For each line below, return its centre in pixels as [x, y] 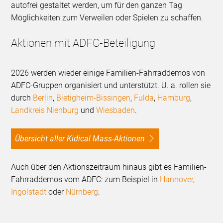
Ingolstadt [29, 192]
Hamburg [174, 98]
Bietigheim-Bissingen [94, 98]
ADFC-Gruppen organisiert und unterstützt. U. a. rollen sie [111, 86]
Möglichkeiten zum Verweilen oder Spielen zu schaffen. [107, 18]
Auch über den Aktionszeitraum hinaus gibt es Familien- [109, 167]
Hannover [177, 180]
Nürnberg [82, 192]
